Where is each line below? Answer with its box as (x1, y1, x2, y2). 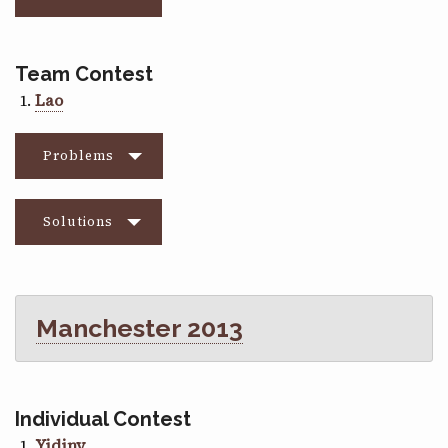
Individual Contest (15, 406, 191, 431)
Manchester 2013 (36, 312, 243, 343)
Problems (43, 146, 114, 164)
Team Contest (15, 61, 153, 86)
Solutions (43, 212, 113, 230)
